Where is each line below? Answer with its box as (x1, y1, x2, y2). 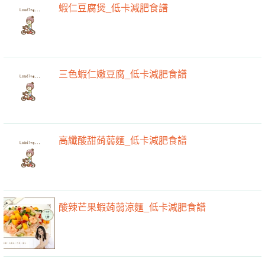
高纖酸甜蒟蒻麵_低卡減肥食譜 (59, 133, 188, 147)
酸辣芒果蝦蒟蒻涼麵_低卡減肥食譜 (59, 199, 206, 214)
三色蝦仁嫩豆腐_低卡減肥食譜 (59, 67, 188, 81)
